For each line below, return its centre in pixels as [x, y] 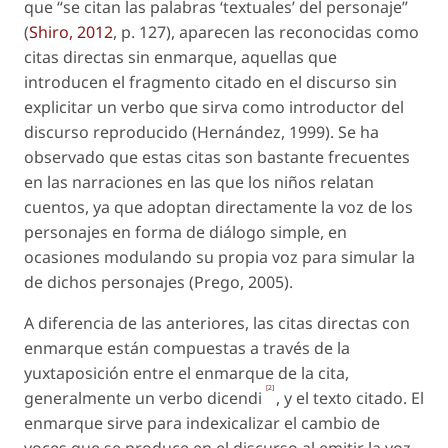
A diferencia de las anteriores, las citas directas [203, 323]
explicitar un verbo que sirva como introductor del [214, 107]
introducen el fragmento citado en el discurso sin [210, 82]
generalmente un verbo [115, 398]
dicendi [234, 398]
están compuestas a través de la [226, 348]
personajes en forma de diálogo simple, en [185, 232]
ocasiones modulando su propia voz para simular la [219, 257]
